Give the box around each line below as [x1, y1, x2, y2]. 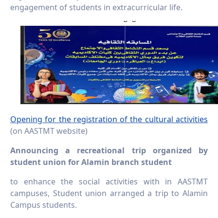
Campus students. [10, 200, 77, 211]
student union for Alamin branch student [10, 157, 172, 168]
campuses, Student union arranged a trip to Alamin [10, 188, 208, 199]
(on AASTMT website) [10, 126, 88, 137]
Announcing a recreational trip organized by [10, 145, 208, 156]
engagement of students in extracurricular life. [10, 2, 182, 13]
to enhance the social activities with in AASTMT [10, 176, 208, 187]
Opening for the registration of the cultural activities [10, 114, 208, 125]
